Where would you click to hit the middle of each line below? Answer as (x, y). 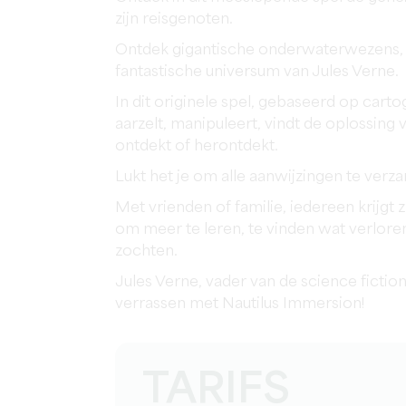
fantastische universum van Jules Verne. (257, 72)
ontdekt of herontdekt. (197, 146)
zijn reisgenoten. (174, 19)
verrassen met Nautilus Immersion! (240, 304)
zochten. (146, 251)
